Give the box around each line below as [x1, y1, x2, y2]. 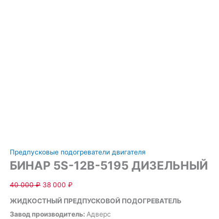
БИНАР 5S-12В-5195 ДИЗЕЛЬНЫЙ [10, 158, 208, 173]
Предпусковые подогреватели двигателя [10, 148, 146, 156]
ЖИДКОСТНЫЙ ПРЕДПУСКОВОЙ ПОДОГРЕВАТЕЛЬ [10, 197, 181, 205]
